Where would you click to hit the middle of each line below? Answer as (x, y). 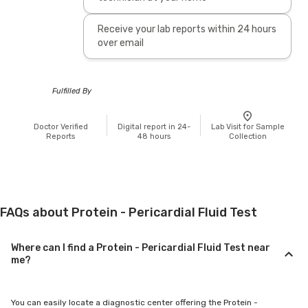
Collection (247, 136)
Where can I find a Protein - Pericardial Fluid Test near (141, 247)
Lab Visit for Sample (247, 126)
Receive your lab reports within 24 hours (187, 29)
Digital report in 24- (154, 126)
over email (120, 43)
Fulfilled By (72, 91)
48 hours (154, 136)
